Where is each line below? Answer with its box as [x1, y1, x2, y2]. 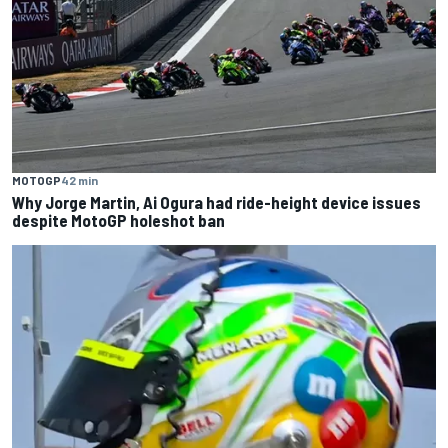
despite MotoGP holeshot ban [12, 210, 225, 231]
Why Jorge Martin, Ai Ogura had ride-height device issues [12, 192, 421, 213]
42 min [61, 173, 98, 188]
